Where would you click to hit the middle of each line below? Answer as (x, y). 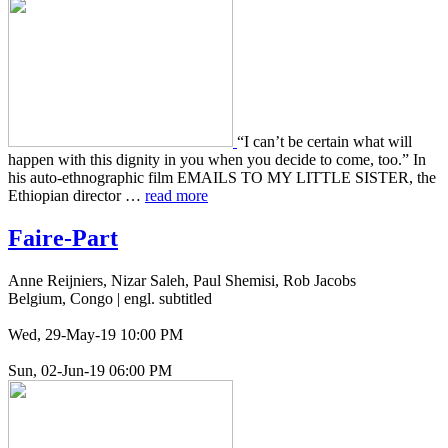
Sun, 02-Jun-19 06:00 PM (90, 371)
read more (176, 196)
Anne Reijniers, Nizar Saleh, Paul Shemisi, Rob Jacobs (182, 281)
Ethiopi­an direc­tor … (76, 196)
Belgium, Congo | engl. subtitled (110, 299)
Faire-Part (63, 238)
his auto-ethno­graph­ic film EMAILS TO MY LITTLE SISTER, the (222, 178)
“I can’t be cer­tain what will (324, 142)
